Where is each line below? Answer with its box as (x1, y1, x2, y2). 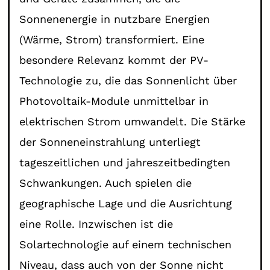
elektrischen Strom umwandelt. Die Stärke (19, 115, 246, 128)
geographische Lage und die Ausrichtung (19, 196, 233, 210)
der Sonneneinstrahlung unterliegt (19, 135, 201, 148)
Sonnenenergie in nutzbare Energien (19, 12, 210, 25)
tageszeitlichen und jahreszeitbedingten (19, 155, 231, 169)
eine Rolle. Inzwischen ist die (19, 217, 174, 230)
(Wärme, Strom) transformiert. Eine (19, 33, 205, 46)
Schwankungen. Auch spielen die (19, 176, 192, 189)
